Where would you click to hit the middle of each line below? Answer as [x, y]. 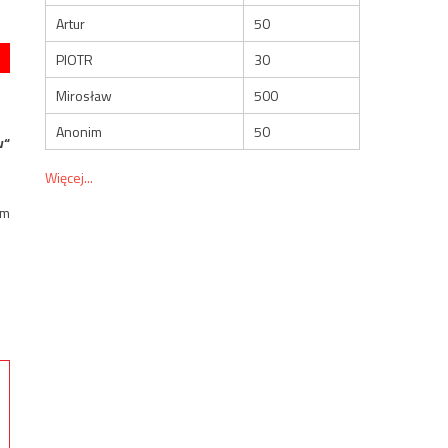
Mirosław [84, 95]
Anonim [79, 131]
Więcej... [69, 177]
